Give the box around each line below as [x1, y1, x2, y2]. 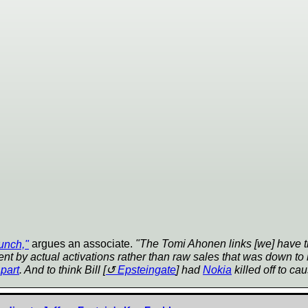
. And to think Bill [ [19, 263, 106, 276]
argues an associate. [29, 238, 135, 250]
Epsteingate [118, 263, 176, 276]
